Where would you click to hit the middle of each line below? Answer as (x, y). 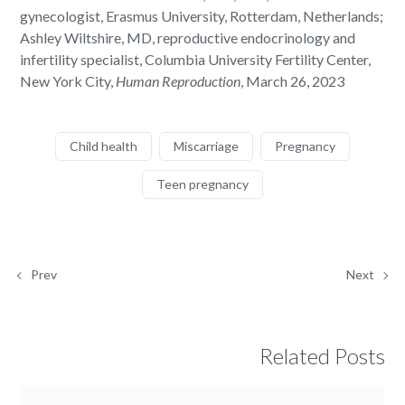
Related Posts (322, 356)
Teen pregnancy (202, 184)
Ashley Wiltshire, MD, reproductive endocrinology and (188, 38)
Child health (104, 146)
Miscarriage (206, 146)
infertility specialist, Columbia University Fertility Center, (196, 60)
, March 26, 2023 (293, 81)
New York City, (68, 81)
